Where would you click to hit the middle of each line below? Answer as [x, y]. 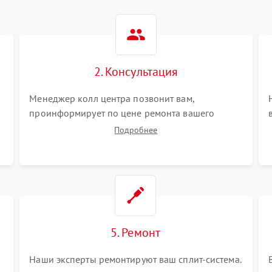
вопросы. [49, 142]
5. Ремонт [135, 233]
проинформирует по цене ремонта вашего [122, 113]
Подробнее [136, 130]
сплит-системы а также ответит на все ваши [123, 127]
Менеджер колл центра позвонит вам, [112, 98]
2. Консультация [136, 72]
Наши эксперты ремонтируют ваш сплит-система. [135, 259]
